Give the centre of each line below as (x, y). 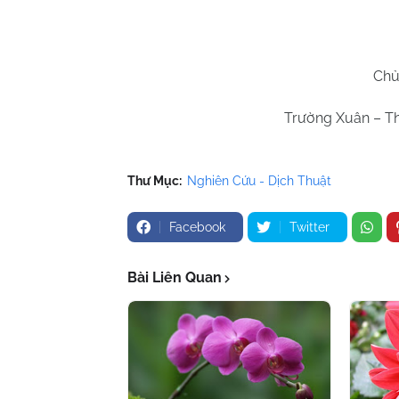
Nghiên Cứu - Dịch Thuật (259, 181)
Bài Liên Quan (175, 278)
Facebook (197, 228)
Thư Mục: (155, 181)
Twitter (309, 228)
